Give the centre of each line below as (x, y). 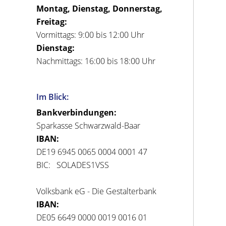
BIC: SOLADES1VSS (73, 165)
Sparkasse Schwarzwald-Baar (89, 126)
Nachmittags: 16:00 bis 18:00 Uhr (96, 61)
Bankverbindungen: (77, 113)
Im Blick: (53, 97)
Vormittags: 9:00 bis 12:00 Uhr (91, 35)
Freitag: (52, 21)
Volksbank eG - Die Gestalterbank (97, 191)
